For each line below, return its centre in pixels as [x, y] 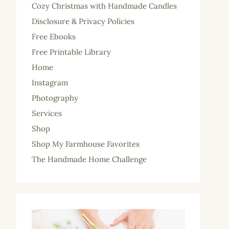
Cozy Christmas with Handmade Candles [104, 6]
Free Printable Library [71, 52]
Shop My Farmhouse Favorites [86, 144]
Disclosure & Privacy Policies [83, 21]
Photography [55, 98]
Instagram [50, 83]
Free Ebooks [54, 37]
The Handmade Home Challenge [89, 159]
